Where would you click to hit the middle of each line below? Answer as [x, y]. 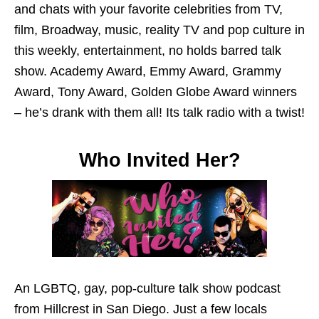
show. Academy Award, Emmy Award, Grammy [148, 71]
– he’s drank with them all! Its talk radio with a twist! [159, 112]
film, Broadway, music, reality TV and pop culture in [159, 30]
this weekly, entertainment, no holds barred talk [148, 50]
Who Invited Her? [159, 160]
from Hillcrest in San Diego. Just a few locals [141, 309]
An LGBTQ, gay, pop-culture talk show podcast [147, 288]
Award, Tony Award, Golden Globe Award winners [156, 91]
